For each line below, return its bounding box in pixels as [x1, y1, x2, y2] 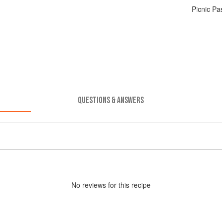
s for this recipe [103, 179, 151, 190]
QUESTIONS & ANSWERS [78, 95, 144, 106]
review [82, 179, 103, 190]
